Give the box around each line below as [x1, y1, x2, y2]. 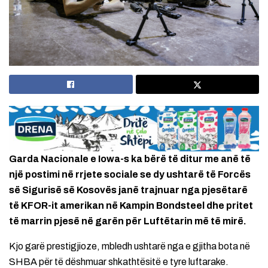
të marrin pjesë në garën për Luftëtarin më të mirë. [9, 216, 246, 227]
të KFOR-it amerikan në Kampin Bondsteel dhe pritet [9, 200, 253, 211]
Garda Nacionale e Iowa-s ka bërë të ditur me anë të [9, 154, 251, 165]
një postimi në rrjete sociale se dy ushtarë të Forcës [9, 169, 251, 180]
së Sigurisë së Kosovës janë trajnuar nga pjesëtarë [9, 185, 248, 196]
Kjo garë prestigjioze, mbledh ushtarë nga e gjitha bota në [9, 241, 250, 252]
